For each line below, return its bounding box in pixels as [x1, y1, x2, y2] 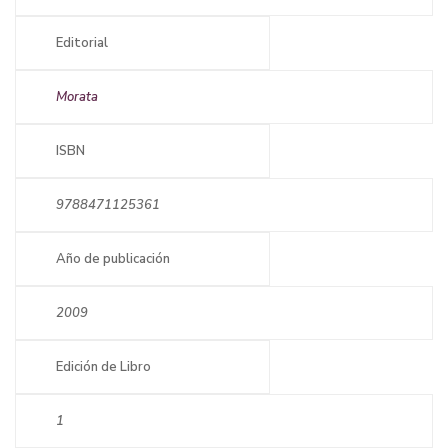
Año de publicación [56, 249, 170, 268]
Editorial [56, 33, 108, 52]
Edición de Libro [56, 357, 151, 376]
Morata [56, 87, 98, 106]
